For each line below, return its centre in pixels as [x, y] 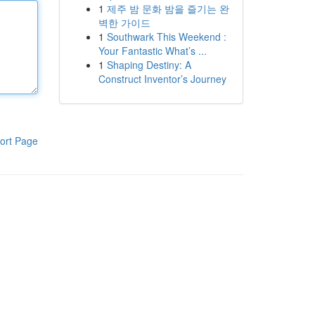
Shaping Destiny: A [149, 65]
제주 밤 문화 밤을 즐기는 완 [168, 8]
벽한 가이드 [124, 22]
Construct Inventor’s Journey [162, 79]
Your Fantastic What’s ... [152, 51]
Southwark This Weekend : [166, 37]
